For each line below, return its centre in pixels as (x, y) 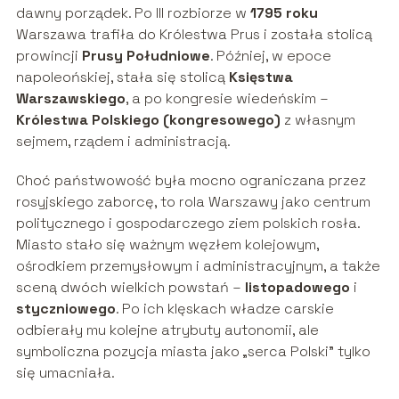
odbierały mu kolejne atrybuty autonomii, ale (167, 330)
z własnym (318, 120)
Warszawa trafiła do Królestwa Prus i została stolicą (194, 35)
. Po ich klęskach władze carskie (224, 309)
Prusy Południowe (146, 56)
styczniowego (65, 309)
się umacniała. (65, 373)
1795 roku (284, 13)
